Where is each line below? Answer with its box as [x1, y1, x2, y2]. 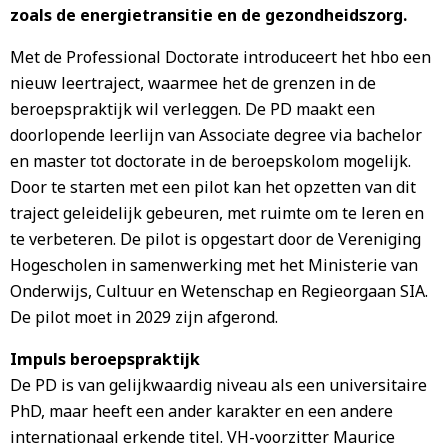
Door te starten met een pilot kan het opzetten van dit [10, 176, 416, 198]
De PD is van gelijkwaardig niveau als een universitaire [10, 374, 427, 396]
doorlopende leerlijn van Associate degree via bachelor [10, 124, 422, 146]
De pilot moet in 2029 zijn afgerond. [10, 306, 278, 328]
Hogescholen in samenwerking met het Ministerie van [10, 254, 418, 276]
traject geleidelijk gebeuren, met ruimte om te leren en [10, 202, 424, 224]
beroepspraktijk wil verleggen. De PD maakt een [10, 98, 375, 120]
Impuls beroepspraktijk [10, 348, 200, 370]
